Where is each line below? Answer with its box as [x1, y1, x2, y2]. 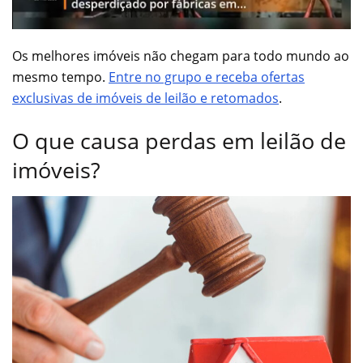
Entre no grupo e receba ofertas [109, 67, 305, 86]
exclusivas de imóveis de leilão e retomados [12, 88, 279, 107]
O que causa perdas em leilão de [12, 126, 346, 156]
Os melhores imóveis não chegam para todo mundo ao [12, 46, 349, 65]
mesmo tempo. [12, 67, 109, 86]
